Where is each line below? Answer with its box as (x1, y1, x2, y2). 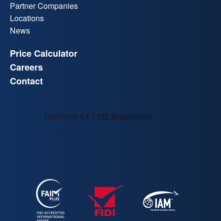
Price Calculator (10, 47, 77, 60)
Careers (10, 61, 43, 74)
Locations (10, 12, 44, 24)
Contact (10, 74, 43, 88)
